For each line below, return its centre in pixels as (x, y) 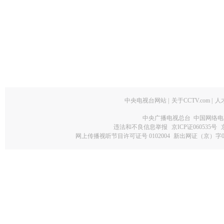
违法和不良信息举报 (140, 127)
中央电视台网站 (145, 100)
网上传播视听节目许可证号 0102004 (122, 136)
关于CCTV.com (190, 100)
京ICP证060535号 (194, 127)
